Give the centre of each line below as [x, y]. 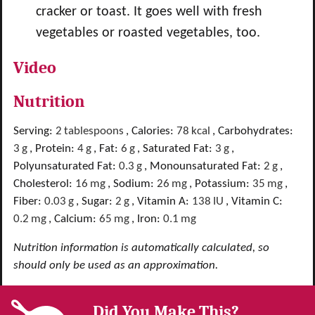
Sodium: [135, 184]
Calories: [154, 131]
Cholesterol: [44, 184]
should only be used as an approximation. [116, 265]
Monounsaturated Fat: [207, 166]
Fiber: [29, 201]
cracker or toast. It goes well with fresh [149, 12]
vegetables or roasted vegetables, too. [152, 33]
